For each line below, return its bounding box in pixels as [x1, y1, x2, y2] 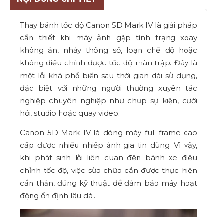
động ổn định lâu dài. [20, 190, 95, 200]
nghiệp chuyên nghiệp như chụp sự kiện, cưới [20, 95, 197, 105]
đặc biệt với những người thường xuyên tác [20, 83, 197, 93]
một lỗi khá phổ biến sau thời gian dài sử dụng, [20, 70, 197, 80]
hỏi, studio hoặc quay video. [20, 108, 120, 118]
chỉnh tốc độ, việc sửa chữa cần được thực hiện [20, 165, 197, 175]
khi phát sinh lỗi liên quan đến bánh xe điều [20, 153, 197, 162]
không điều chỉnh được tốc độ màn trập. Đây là [20, 58, 197, 67]
